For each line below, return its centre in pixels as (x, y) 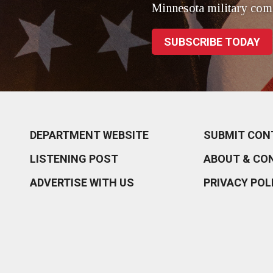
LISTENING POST (74, 159)
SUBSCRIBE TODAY (212, 42)
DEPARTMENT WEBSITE (89, 135)
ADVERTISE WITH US (82, 183)
